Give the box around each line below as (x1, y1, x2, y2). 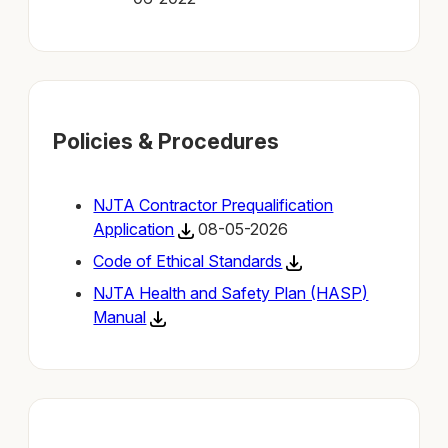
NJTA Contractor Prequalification (93, 194, 334, 215)
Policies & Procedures (53, 127, 280, 154)
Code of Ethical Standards (93, 250, 283, 271)
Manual (93, 306, 147, 327)
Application (93, 218, 175, 239)
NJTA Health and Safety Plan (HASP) (93, 282, 369, 303)
